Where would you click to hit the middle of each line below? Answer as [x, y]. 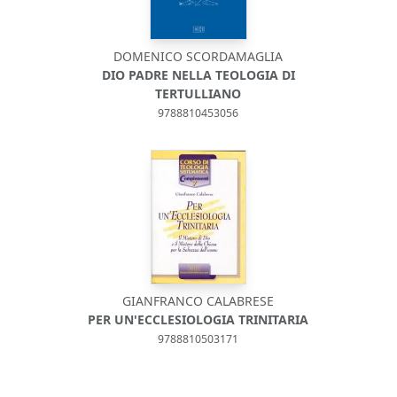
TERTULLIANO [198, 93]
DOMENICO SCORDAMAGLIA [198, 56]
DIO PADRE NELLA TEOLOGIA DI [198, 75]
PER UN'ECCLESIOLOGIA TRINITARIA [198, 319]
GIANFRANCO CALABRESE [198, 301]
